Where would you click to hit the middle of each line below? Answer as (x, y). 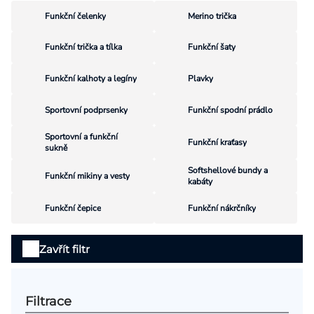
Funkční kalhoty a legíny (91, 78)
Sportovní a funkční (81, 136)
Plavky (200, 78)
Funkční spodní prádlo (230, 110)
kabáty (200, 181)
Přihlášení (39, 13)
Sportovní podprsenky (86, 110)
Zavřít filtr (64, 249)
